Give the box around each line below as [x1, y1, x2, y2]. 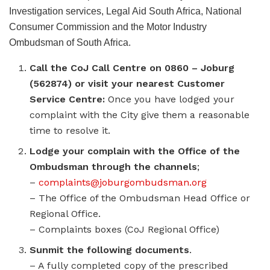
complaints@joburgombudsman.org [39, 177, 207, 189]
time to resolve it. [30, 125, 111, 137]
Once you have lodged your [105, 93, 235, 105]
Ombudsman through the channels [30, 161, 198, 173]
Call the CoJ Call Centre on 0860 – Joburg [30, 62, 235, 74]
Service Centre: [30, 93, 105, 105]
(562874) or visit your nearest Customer [30, 78, 225, 90]
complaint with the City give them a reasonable [30, 109, 250, 121]
